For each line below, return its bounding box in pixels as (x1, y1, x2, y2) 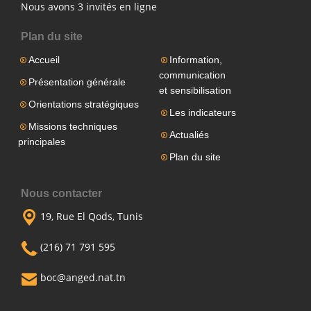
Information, (169, 53, 222, 65)
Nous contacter (21, 187, 102, 199)
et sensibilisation (159, 84, 231, 96)
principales (18, 135, 65, 147)
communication (159, 69, 226, 81)
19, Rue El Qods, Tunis (37, 209, 143, 223)
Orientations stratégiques (28, 98, 139, 110)
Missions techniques (28, 120, 117, 132)
